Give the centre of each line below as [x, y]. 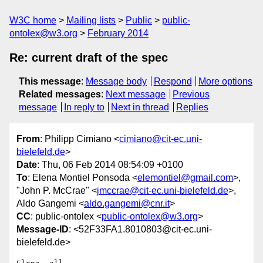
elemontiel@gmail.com [185, 178]
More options [226, 81]
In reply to [84, 107]
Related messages [60, 94]
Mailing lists [91, 20]
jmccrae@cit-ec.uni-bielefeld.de [163, 191]
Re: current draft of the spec [89, 58]
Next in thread [140, 107]
